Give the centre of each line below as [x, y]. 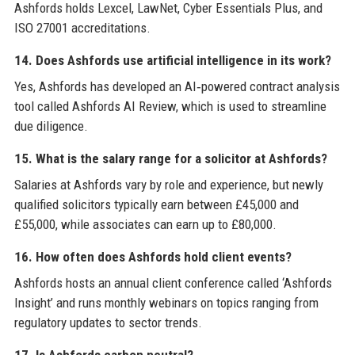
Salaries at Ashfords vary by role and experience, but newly [168, 184]
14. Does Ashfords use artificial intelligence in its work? [172, 60]
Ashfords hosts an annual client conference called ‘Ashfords [173, 282]
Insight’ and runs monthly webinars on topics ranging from [166, 302]
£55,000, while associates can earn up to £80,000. [145, 224]
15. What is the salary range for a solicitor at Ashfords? [170, 158]
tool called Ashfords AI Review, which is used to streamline [170, 106]
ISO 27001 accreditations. [82, 27]
